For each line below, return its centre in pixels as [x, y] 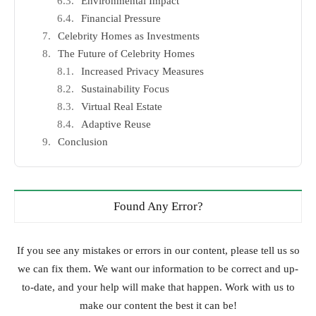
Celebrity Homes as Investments [129, 36]
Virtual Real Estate [122, 107]
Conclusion [83, 142]
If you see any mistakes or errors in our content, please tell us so [158, 251]
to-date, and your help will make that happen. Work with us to [158, 287]
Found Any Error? [158, 207]
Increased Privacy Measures [142, 72]
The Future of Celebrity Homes [126, 54]
